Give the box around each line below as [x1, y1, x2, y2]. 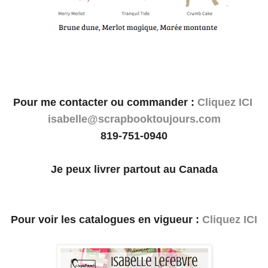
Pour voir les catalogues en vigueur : [11, 213, 202, 226]
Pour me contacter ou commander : [13, 96, 197, 108]
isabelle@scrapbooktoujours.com [47, 112, 221, 125]
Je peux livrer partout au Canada [50, 163, 218, 175]
